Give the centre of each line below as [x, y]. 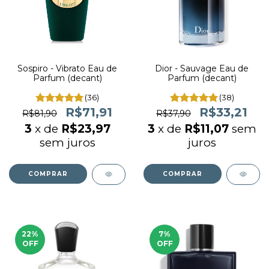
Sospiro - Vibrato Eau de [67, 68]
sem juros [67, 143]
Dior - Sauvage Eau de [202, 68]
